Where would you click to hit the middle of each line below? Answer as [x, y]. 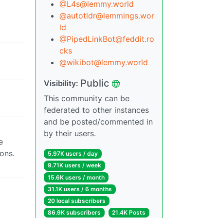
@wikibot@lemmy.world [104, 63]
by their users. [70, 134]
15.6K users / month [76, 177]
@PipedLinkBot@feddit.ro [107, 39]
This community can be [87, 99]
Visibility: [62, 83]
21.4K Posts [129, 213]
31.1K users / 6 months [80, 189]
